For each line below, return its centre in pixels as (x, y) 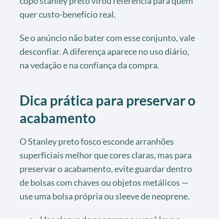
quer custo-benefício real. (68, 14)
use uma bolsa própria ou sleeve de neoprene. (105, 196)
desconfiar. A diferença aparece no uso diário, (104, 51)
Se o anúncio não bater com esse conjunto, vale (107, 37)
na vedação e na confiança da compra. (89, 65)
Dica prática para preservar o (108, 100)
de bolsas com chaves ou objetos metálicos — (104, 182)
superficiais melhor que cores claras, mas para (106, 155)
